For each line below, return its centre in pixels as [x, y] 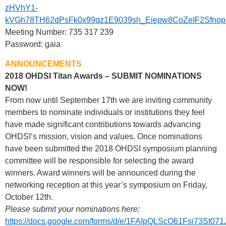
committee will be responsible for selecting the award [99, 160]
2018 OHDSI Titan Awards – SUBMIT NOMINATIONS [103, 76]
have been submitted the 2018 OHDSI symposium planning [111, 148]
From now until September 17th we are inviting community [108, 100]
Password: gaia [33, 44]
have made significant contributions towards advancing [103, 124]
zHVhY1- [21, 8]
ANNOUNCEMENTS [43, 64]
